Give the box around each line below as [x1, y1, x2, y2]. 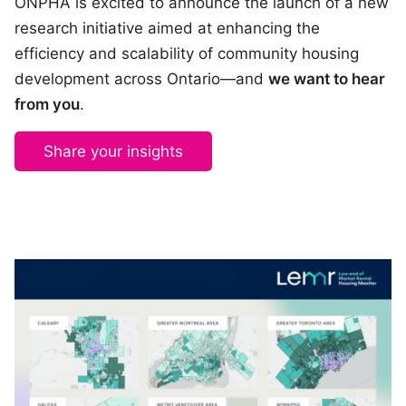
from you [14, 95, 80, 114]
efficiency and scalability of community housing [14, 44, 359, 63]
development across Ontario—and [14, 70, 268, 89]
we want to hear [268, 70, 385, 89]
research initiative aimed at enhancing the [14, 19, 320, 38]
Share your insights [43, 141, 183, 160]
